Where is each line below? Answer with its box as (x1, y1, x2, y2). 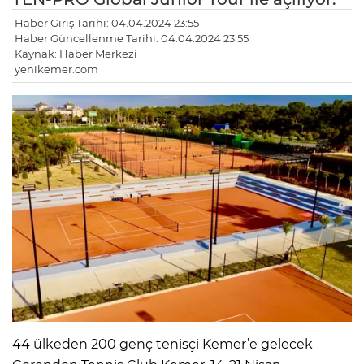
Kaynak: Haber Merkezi (15, 47, 137, 61)
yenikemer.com (15, 63, 98, 76)
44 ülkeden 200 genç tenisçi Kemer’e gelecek (12, 336, 313, 352)
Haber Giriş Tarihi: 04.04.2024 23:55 (15, 16, 199, 30)
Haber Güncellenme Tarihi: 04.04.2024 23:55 (15, 32, 249, 45)
